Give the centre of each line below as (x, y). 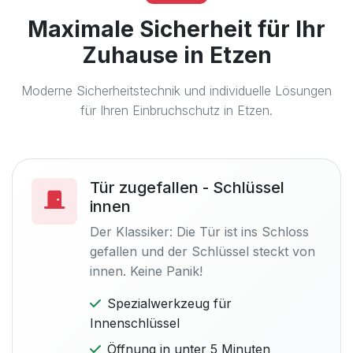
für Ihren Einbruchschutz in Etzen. (176, 110)
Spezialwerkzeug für (169, 303)
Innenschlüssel (135, 323)
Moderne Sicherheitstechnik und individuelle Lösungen (176, 91)
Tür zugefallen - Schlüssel (187, 188)
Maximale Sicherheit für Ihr (176, 29)
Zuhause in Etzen (176, 55)
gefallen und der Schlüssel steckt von (203, 251)
